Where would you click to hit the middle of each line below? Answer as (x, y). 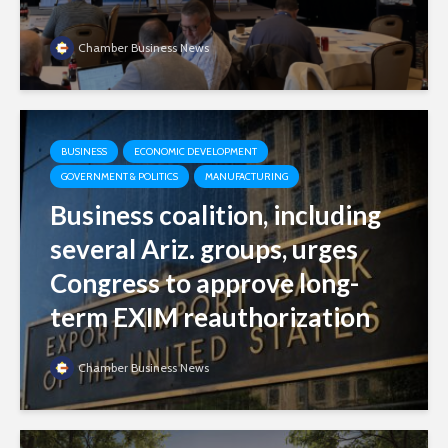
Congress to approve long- (204, 283)
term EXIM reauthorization (210, 317)
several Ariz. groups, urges (204, 249)
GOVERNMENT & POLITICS (119, 177)
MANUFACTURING (246, 177)
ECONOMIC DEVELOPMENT (195, 152)
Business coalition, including (215, 215)
